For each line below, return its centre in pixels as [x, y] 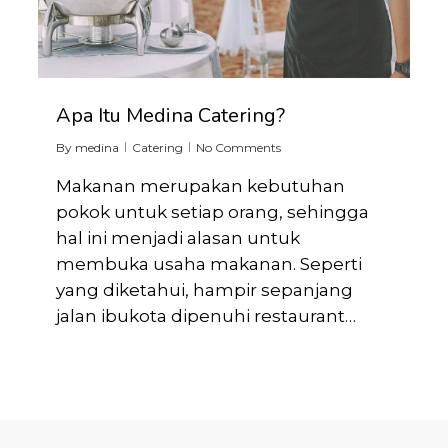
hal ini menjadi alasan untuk [178, 238]
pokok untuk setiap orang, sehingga [213, 212]
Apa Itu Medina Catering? [171, 116]
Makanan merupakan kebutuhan [201, 186]
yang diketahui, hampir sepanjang [205, 290]
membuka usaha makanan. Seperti [209, 264]
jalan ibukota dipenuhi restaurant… [206, 316]
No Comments [239, 148]
